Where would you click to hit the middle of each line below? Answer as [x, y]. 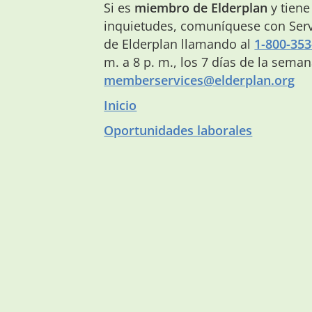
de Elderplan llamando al [179, 44]
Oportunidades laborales [178, 131]
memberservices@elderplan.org [200, 80]
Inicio [120, 106]
